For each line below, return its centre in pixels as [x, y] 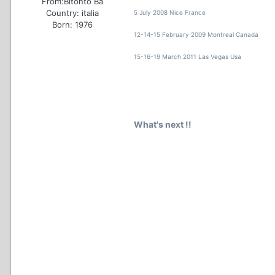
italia [90, 13]
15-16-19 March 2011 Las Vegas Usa [188, 57]
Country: [63, 13]
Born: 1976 [72, 24]
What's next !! [163, 125]
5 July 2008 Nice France [170, 13]
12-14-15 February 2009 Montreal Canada [196, 35]
